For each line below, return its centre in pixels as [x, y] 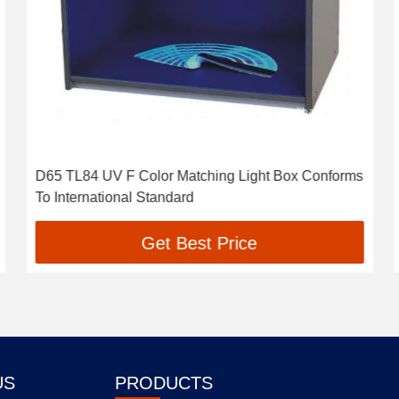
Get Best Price [199, 244]
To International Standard [114, 197]
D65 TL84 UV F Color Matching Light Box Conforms [199, 176]
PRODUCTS [164, 383]
